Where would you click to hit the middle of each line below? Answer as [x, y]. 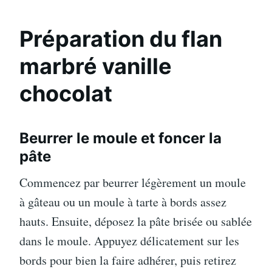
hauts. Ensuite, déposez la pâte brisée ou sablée [136, 221]
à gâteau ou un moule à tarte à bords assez [123, 202]
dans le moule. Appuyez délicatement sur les [129, 240]
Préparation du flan [121, 39]
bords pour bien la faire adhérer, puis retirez [128, 260]
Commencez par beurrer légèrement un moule [133, 182]
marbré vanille [96, 66]
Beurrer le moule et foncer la [121, 138]
